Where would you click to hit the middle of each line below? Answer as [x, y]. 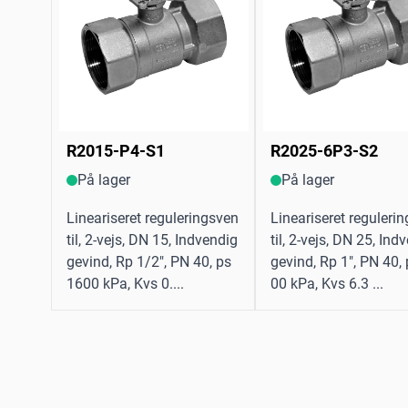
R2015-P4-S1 [116, 151]
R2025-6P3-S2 [324, 151]
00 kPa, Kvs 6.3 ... [327, 284]
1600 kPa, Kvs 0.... [125, 284]
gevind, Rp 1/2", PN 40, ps [149, 262]
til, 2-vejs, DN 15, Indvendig [152, 240]
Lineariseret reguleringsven [153, 219]
